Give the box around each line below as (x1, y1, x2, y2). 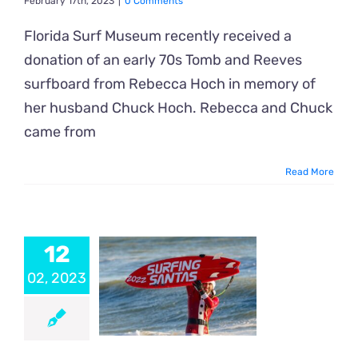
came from (24, 122, 96, 141)
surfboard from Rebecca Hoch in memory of (24, 74, 316, 93)
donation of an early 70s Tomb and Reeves (24, 50, 302, 69)
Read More (285, 165, 334, 177)
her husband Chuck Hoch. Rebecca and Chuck (24, 98, 332, 117)
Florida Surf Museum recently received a (24, 26, 292, 45)
